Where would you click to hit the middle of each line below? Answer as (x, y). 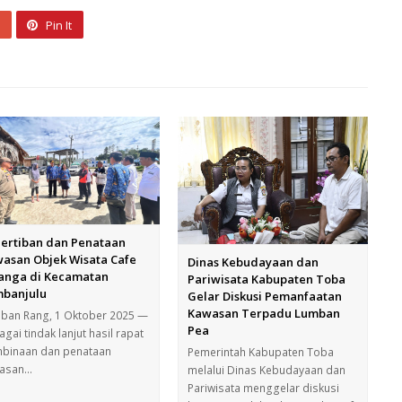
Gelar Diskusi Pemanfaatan (265, 296)
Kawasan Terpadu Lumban (264, 313)
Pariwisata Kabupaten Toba (267, 279)
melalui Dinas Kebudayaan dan (267, 370)
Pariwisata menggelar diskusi (264, 388)
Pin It (59, 26)
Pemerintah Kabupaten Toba (261, 352)
